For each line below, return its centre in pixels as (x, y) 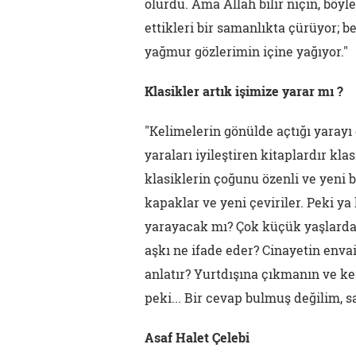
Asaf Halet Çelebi (197, 337)
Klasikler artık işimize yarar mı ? (244, 91)
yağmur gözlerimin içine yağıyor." (246, 51)
